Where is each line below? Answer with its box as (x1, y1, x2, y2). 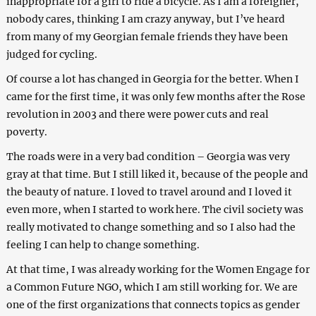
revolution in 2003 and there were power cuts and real (6, 108, 269, 121)
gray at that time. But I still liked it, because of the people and (6, 168, 308, 181)
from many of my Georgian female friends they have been (6, 30, 288, 44)
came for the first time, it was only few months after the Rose (6, 90, 305, 104)
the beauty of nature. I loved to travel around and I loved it (6, 186, 292, 199)
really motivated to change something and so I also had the (6, 221, 296, 234)
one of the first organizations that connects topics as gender (6, 298, 300, 312)
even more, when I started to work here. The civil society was (6, 203, 303, 217)
